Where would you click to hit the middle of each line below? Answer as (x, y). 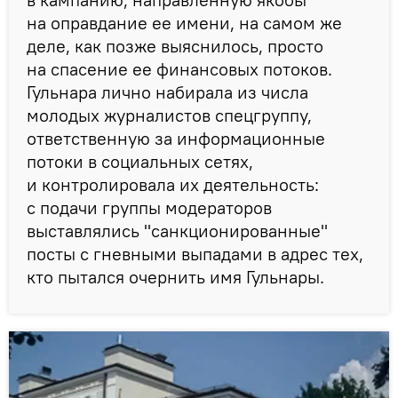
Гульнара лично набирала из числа (167, 92)
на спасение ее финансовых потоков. (179, 68)
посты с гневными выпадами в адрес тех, (195, 253)
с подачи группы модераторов (149, 207)
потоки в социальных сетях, (140, 161)
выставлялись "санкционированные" (177, 230)
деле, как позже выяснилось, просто (175, 45)
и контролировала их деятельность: (173, 184)
